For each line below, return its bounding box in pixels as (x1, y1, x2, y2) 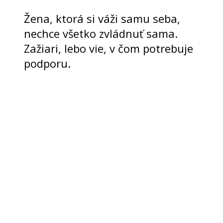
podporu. (24, 55, 71, 71)
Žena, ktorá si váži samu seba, (24, 10, 180, 26)
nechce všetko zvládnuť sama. (24, 25, 178, 41)
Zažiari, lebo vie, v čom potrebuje (24, 40, 193, 56)
